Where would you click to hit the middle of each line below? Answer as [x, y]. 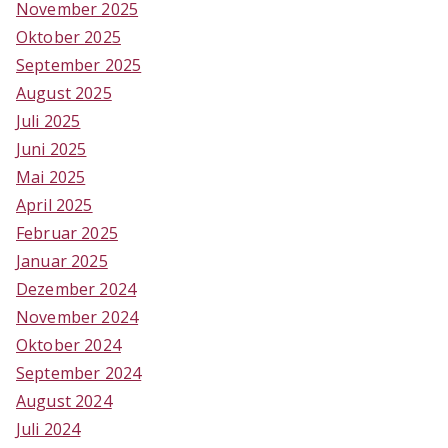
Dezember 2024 [76, 288]
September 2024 [79, 372]
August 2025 [64, 92]
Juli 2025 [48, 120]
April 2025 [54, 204]
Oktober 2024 [68, 344]
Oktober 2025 [68, 36]
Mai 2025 [51, 176]
